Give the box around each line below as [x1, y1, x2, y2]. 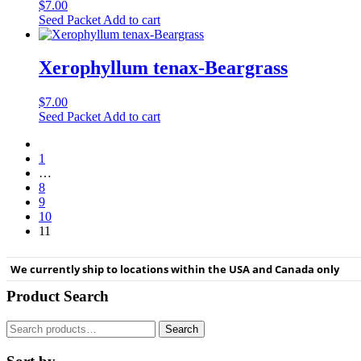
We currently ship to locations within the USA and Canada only [10, 261, 339, 276]
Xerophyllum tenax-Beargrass [39, 57, 288, 79]
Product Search [6, 288, 109, 305]
